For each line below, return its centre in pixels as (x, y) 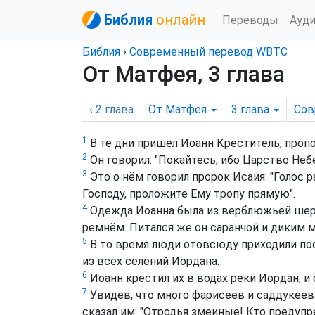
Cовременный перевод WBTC (208, 52)
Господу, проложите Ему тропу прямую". (189, 194)
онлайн (181, 20)
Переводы (250, 20)
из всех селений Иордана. (151, 261)
